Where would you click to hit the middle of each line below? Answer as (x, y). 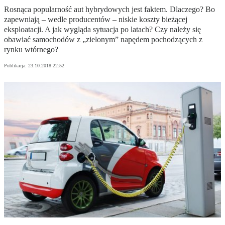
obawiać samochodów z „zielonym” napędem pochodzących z (103, 40)
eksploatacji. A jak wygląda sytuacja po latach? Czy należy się (102, 30)
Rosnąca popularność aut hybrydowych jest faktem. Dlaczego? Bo (109, 10)
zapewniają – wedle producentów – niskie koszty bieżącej (96, 20)
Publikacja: (16, 66)
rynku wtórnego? (31, 50)
